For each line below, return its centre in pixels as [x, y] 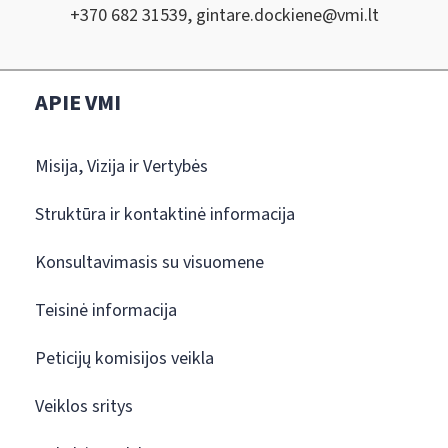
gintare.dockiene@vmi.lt [287, 15]
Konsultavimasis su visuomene [149, 262]
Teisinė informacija [106, 310]
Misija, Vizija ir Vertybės [121, 166]
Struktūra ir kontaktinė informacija [165, 214]
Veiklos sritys [84, 406]
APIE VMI [78, 103]
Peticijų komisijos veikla [124, 358]
